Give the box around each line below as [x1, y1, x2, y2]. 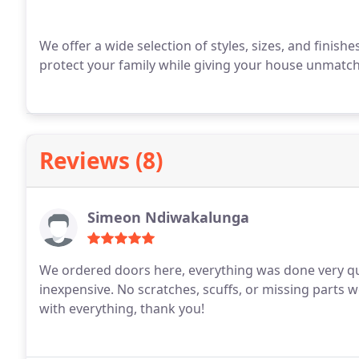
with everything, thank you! [39, 300, 204, 317]
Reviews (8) [39, 145, 163, 175]
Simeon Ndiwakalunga [87, 208, 249, 227]
